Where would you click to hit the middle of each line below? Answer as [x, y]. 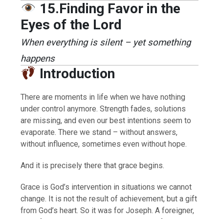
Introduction [77, 73]
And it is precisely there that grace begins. [93, 165]
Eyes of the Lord [71, 24]
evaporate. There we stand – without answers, [99, 132]
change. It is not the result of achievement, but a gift [109, 198]
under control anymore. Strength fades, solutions [103, 109]
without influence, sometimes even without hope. [104, 144]
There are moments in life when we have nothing [103, 97]
